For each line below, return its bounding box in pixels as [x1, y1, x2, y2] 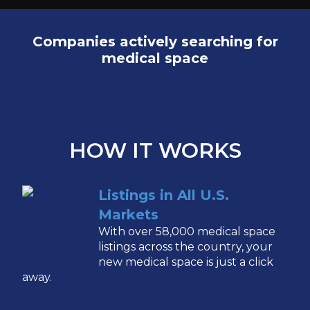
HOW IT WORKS [69, 137, 241, 163]
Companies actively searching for [32, 33, 278, 50]
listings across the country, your [98, 239, 273, 253]
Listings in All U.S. [98, 186, 230, 203]
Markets [98, 206, 159, 223]
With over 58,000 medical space [98, 224, 276, 238]
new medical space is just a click [98, 255, 274, 268]
